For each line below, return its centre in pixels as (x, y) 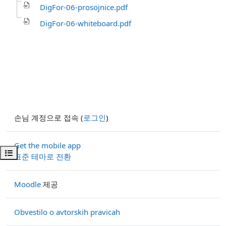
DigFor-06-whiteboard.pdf (86, 23)
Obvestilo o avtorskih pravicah (67, 212)
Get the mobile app (47, 145)
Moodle (27, 184)
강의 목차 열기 (28, 153)
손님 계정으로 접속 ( (49, 118)
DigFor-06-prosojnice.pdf (84, 7)
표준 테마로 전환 (43, 156)
